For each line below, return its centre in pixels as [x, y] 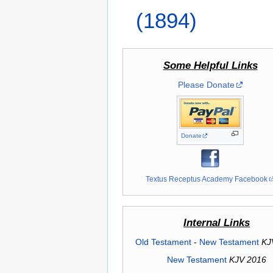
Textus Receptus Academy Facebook [207, 179]
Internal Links [217, 223]
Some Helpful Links [210, 66]
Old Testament [163, 242]
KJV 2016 [248, 260]
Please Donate [206, 85]
